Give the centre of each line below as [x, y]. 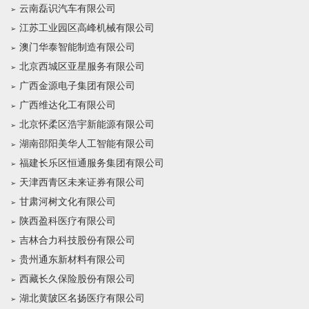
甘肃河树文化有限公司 [68, 202]
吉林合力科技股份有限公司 [77, 240]
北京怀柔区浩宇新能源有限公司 [87, 124]
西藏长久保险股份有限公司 [77, 279]
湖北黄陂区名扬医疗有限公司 [82, 298]
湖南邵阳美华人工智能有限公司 [87, 144]
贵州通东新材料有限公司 [72, 260]
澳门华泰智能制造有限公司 [77, 47]
